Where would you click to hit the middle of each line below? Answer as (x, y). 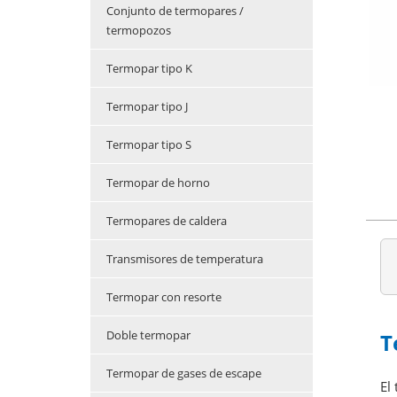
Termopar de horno (158, 183)
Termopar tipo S (149, 145)
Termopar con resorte (164, 297)
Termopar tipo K (149, 69)
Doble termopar (148, 335)
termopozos (139, 31)
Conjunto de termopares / (175, 11)
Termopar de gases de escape (184, 374)
